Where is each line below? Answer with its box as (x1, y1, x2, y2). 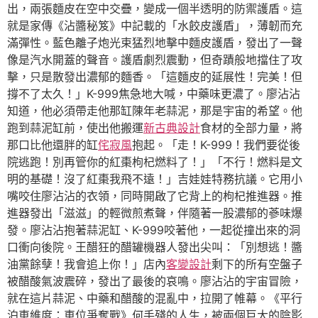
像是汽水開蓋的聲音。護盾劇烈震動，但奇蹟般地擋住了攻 (7, 53, 302, 67)
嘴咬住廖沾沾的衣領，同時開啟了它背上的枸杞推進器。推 (7, 189, 302, 203)
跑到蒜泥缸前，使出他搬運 (7, 121, 143, 135)
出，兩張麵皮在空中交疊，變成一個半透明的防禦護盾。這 (7, 1, 302, 16)
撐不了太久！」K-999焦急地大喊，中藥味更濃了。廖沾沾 (7, 87, 300, 101)
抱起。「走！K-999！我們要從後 (132, 138, 300, 152)
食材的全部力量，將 (200, 121, 302, 135)
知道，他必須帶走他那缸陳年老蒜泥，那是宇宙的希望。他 (7, 104, 302, 118)
